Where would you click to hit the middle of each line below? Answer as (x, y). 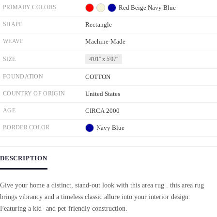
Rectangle (99, 24)
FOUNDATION (23, 77)
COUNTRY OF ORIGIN (34, 93)
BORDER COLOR (26, 127)
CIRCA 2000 (102, 111)
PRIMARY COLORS (30, 7)
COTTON (98, 77)
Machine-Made (105, 41)
